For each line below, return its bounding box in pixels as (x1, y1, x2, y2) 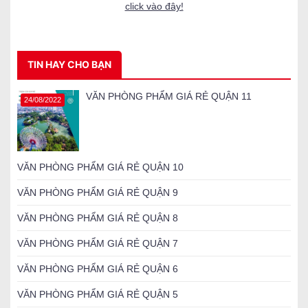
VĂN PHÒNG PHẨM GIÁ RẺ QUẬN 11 (86, 91, 252, 102)
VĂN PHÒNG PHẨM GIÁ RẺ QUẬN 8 (17, 212, 178, 223)
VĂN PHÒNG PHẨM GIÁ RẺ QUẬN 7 (17, 237, 178, 249)
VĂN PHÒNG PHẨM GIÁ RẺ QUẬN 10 (17, 161, 184, 173)
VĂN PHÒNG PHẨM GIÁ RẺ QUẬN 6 (17, 263, 178, 274)
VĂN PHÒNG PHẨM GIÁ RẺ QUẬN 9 (17, 186, 178, 198)
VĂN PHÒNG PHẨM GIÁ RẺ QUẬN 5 (17, 288, 178, 300)
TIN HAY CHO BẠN (27, 58, 111, 70)
